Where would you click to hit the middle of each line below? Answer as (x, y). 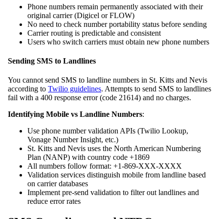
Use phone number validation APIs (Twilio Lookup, (108, 131)
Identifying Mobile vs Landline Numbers (75, 114)
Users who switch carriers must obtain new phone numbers (118, 42)
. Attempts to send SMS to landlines (156, 89)
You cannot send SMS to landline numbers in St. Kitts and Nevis (108, 80)
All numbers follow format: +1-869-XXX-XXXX (105, 166)
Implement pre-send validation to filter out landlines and (113, 193)
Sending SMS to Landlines (52, 61)
